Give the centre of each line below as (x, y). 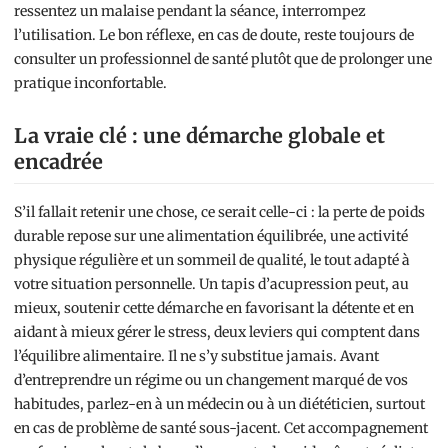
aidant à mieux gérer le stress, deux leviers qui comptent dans (217, 332)
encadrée (58, 161)
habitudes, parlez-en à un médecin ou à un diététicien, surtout (219, 404)
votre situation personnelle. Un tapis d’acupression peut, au (211, 284)
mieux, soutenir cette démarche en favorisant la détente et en (214, 308)
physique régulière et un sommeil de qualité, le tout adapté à (212, 260)
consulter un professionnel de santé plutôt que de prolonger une (223, 59)
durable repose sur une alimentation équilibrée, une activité (211, 236)
